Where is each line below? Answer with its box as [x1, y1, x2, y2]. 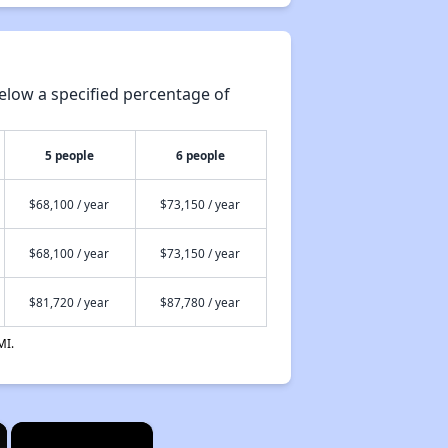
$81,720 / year [28, 294, 109, 310]
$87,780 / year [159, 294, 240, 310]
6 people [176, 147, 226, 163]
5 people [45, 147, 95, 163]
